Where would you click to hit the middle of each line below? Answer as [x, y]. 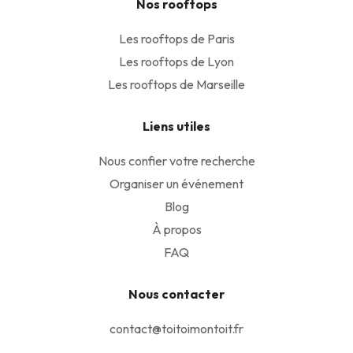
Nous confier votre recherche [176, 161]
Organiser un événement [176, 184]
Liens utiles [176, 126]
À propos [176, 229]
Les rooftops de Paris [176, 39]
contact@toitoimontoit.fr [176, 329]
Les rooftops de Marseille [176, 84]
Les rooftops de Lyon [176, 61]
